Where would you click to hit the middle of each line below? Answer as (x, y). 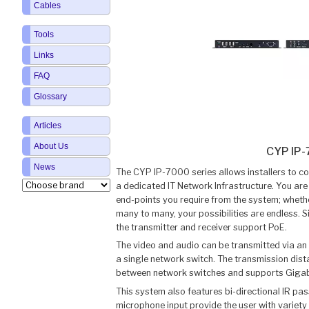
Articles (47, 126)
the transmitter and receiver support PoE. (201, 227)
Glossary (50, 97)
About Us (51, 147)
